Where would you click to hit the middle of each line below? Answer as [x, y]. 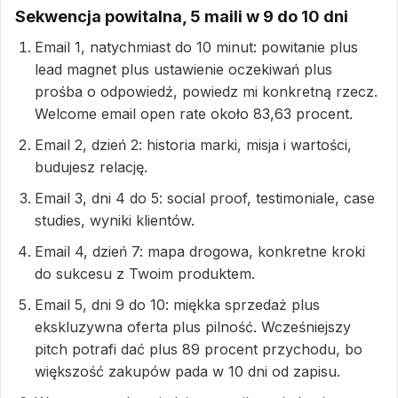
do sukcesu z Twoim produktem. [145, 274]
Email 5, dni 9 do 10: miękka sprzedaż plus [177, 305]
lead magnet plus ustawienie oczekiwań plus [183, 69]
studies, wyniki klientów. [115, 220]
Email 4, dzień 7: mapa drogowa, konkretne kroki [200, 251]
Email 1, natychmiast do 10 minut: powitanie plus [196, 47]
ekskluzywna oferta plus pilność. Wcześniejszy [193, 327]
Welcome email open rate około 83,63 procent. [194, 114]
